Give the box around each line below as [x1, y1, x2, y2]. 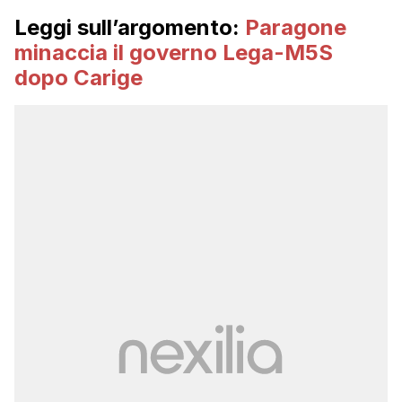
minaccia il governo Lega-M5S [14, 39, 333, 66]
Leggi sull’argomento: [14, 14, 245, 41]
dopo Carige [14, 65, 143, 92]
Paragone [245, 14, 346, 41]
